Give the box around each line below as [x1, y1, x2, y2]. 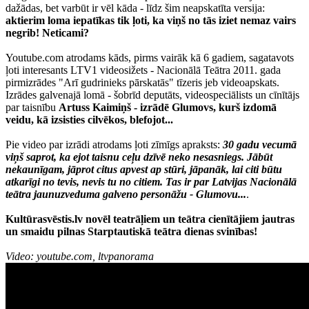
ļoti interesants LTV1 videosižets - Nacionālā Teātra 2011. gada [6, 63, 281, 76]
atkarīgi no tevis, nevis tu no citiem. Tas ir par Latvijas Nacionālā [6, 175, 297, 188]
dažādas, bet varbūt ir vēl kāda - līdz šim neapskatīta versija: [6, 1, 265, 14]
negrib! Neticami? [6, 26, 89, 39]
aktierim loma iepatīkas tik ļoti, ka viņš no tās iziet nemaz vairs [6, 14, 296, 26]
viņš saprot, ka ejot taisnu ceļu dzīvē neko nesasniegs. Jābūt [6, 150, 272, 163]
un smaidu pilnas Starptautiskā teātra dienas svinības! [6, 225, 257, 237]
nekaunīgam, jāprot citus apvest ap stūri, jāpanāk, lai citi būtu [6, 163, 282, 175]
